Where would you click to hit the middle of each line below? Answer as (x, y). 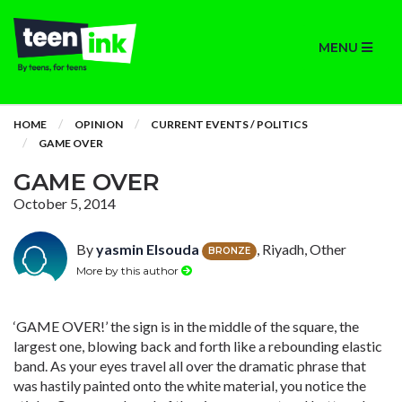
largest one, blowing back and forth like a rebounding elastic (198, 346)
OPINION (99, 124)
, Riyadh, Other (301, 249)
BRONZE (229, 250)
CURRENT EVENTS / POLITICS (229, 124)
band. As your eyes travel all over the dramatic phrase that (190, 366)
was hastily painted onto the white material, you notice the (190, 385)
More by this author (129, 270)
